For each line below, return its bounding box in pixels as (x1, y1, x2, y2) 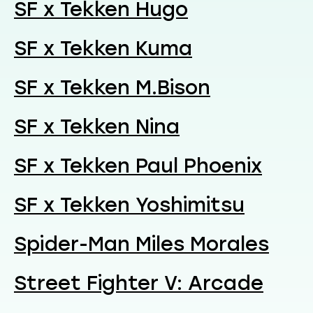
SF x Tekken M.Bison (14, 75, 210, 99)
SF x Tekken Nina (14, 114, 180, 138)
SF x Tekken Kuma (14, 36, 192, 60)
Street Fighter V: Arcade (14, 270, 263, 295)
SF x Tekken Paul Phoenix (14, 153, 262, 177)
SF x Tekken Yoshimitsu (14, 192, 245, 217)
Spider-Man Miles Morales (14, 231, 269, 256)
